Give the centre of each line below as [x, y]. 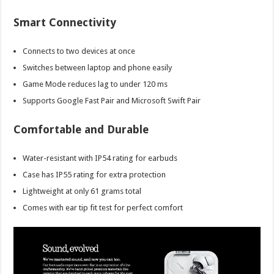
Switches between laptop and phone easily [98, 67]
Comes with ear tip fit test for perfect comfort [103, 207]
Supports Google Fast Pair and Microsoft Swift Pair [112, 100]
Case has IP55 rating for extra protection [94, 174]
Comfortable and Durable [81, 129]
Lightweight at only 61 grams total [82, 191]
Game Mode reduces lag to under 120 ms [95, 84]
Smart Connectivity [65, 22]
